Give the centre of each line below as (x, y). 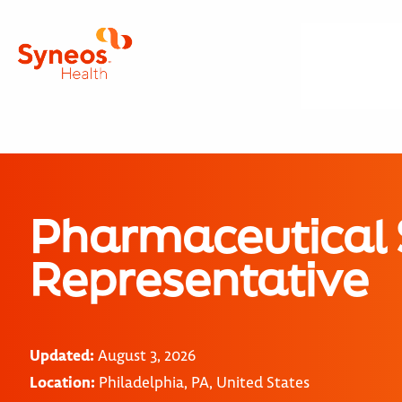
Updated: (62, 355)
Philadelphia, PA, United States (202, 382)
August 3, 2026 (145, 355)
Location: (62, 382)
